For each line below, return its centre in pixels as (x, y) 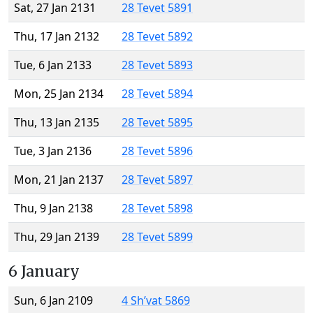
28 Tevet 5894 (157, 94)
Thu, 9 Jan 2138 (53, 209)
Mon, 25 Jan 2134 (59, 94)
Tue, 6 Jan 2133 (53, 65)
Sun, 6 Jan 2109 (53, 301)
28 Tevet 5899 (157, 237)
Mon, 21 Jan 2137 (59, 180)
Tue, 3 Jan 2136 (53, 151)
